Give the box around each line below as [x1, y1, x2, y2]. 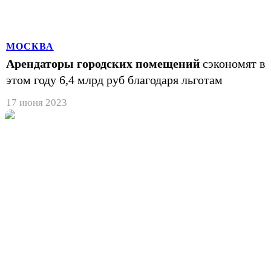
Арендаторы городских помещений [6, 56, 200, 70]
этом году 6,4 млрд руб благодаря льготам [6, 73, 223, 87]
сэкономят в [203, 56, 265, 70]
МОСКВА [6, 41, 54, 51]
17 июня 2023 [6, 96, 67, 108]
